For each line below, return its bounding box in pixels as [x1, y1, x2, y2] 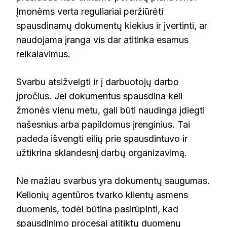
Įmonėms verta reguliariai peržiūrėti [16, 6, 163, 17]
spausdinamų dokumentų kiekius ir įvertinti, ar [16, 20, 207, 31]
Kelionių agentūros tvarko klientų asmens [16, 190, 188, 201]
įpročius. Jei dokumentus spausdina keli [16, 91, 182, 102]
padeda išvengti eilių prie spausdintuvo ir [16, 133, 187, 144]
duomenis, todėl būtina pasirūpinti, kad [16, 204, 178, 215]
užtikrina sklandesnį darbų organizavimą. [16, 147, 187, 159]
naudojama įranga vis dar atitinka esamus [16, 34, 188, 46]
